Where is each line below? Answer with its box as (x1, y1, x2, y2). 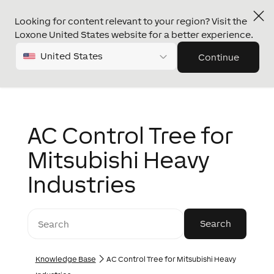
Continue (198, 52, 239, 62)
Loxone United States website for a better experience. (15, 29, 253, 40)
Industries (27, 171, 136, 198)
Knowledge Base (35, 255, 96, 264)
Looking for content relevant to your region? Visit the (15, 16, 247, 26)
